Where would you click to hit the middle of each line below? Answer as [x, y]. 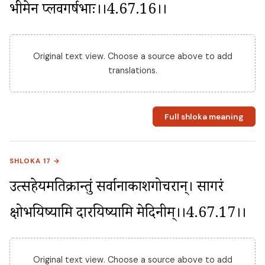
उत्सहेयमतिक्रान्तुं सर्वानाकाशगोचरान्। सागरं [117, 189]
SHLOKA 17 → [35, 161]
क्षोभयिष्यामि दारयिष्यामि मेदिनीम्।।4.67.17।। [128, 215]
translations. [132, 71]
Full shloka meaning [204, 117]
